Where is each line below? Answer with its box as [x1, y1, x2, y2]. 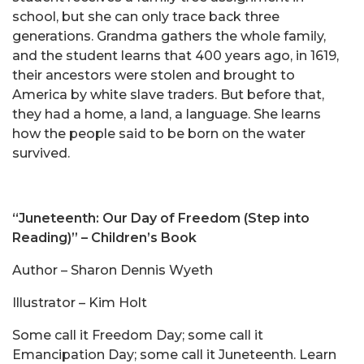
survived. [12, 145, 70, 162]
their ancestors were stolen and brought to [12, 67, 295, 84]
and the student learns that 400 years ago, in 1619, [12, 48, 339, 64]
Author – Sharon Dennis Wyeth [12, 262, 213, 279]
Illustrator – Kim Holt [12, 295, 147, 311]
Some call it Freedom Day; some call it [12, 327, 263, 344]
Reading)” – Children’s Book [12, 230, 197, 246]
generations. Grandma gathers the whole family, [12, 28, 326, 45]
